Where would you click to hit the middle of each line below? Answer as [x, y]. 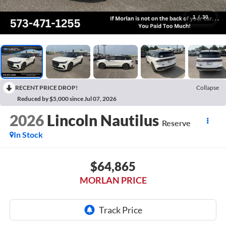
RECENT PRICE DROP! [46, 87]
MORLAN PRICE [113, 180]
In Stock [28, 135]
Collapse [208, 87]
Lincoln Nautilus [103, 120]
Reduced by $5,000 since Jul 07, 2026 [67, 98]
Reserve [176, 123]
